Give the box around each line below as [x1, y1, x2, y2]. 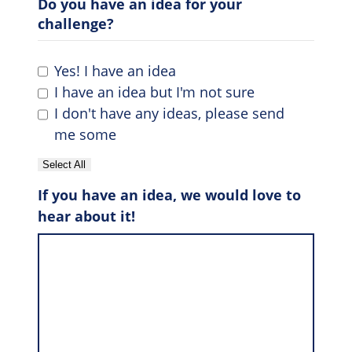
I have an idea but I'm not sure [54, 82, 255, 102]
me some [54, 125, 116, 145]
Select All [42, 159, 86, 171]
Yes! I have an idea [54, 60, 176, 80]
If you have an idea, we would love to [38, 185, 301, 206]
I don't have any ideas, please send [54, 104, 284, 123]
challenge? [38, 13, 114, 34]
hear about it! [38, 207, 135, 227]
